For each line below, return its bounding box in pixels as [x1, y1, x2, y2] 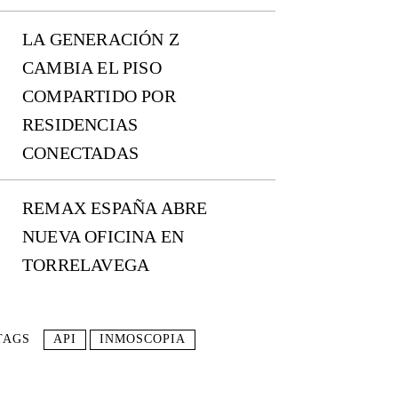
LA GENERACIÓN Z [22, 29, 179, 50]
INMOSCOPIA [99, 332, 186, 346]
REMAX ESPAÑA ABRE [22, 198, 208, 219]
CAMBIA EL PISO [22, 58, 162, 78]
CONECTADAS [22, 143, 139, 163]
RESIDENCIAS [22, 115, 139, 135]
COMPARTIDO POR [22, 86, 176, 107]
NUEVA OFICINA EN [22, 227, 185, 247]
